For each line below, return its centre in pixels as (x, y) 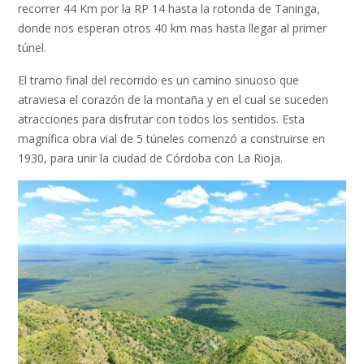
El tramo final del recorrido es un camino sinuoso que (158, 80)
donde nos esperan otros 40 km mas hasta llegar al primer (172, 28)
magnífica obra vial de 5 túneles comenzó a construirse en (171, 138)
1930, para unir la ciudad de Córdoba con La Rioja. (152, 158)
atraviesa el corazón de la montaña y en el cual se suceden (173, 99)
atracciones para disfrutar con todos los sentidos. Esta (161, 119)
